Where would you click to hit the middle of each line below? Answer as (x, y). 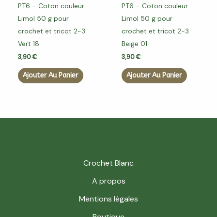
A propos (108, 181)
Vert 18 (28, 44)
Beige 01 (134, 44)
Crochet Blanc (108, 163)
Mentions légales (108, 199)
